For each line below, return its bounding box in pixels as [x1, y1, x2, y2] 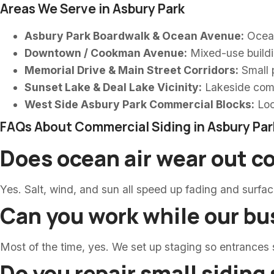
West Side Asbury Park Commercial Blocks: [24, 98, 254, 111]
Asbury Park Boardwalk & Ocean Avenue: [24, 29, 244, 42]
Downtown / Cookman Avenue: [24, 46, 187, 59]
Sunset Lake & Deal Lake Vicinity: [24, 81, 202, 94]
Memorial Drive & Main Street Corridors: [24, 64, 239, 76]
